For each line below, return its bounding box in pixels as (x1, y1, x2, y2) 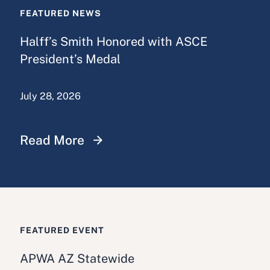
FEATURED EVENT (20, 224, 104, 236)
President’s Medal (20, 51, 121, 67)
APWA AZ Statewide (20, 250, 134, 266)
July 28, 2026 (20, 89, 81, 102)
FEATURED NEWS (20, 7, 101, 19)
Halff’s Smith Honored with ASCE (20, 33, 207, 49)
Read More (20, 131, 84, 148)
